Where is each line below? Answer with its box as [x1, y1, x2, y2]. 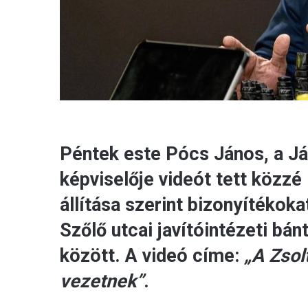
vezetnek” [60, 270, 144, 293]
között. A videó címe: [60, 245, 244, 267]
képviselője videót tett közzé [60, 168, 302, 191]
